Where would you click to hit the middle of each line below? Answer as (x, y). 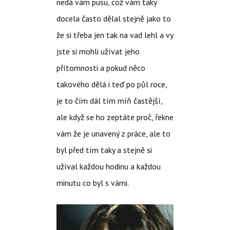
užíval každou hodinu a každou (108, 166)
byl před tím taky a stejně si (104, 150)
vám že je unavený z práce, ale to (113, 133)
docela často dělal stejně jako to (113, 18)
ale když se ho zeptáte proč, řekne (115, 117)
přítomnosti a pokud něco (101, 68)
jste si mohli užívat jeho (98, 51)
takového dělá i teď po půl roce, (111, 84)
